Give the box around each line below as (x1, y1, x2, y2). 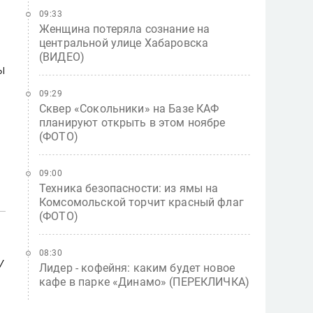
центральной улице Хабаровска (39, 36, 209, 50)
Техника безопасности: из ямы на (39, 182, 219, 195)
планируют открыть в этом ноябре (39, 116, 226, 129)
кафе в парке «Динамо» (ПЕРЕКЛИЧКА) (39, 275, 250, 289)
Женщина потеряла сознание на (39, 22, 210, 36)
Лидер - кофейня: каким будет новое (39, 261, 235, 275)
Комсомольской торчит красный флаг (39, 196, 244, 209)
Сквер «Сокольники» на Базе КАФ (39, 102, 219, 115)
